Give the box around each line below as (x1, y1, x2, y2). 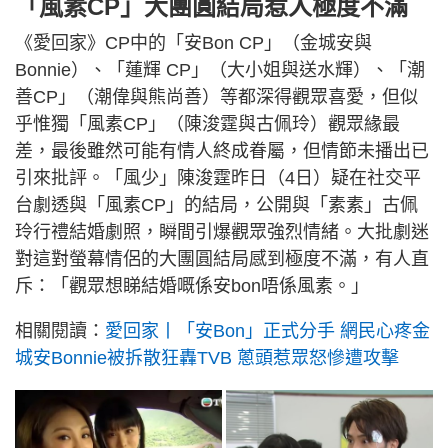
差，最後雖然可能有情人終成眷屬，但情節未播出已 (15, 141, 429, 162)
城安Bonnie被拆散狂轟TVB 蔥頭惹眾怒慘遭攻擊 (15, 348, 399, 369)
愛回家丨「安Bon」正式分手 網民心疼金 (105, 321, 430, 342)
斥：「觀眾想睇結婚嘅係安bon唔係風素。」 (15, 276, 369, 297)
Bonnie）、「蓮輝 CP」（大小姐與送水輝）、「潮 (15, 60, 425, 81)
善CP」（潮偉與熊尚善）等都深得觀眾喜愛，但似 (15, 87, 418, 108)
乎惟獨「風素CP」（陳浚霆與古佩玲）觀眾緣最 (15, 114, 400, 135)
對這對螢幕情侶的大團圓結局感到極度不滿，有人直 (15, 249, 429, 270)
